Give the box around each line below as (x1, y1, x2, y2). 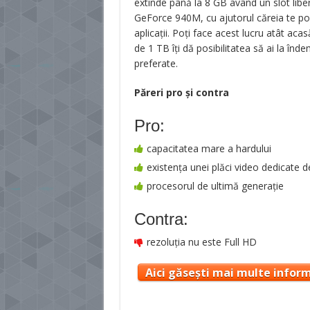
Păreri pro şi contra (134, 86, 229, 99)
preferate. (134, 57, 178, 70)
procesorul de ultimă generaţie (146, 179, 284, 192)
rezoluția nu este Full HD (146, 235, 257, 248)
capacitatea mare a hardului (146, 142, 271, 155)
